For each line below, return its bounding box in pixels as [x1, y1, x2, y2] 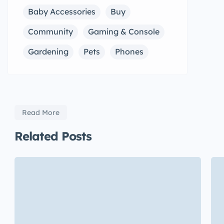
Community [28, 26, 73, 36]
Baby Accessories [28, 6, 95, 16]
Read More [22, 108, 59, 117]
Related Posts [14, 128, 91, 143]
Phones [115, 46, 143, 56]
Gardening [28, 46, 68, 56]
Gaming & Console [88, 26, 159, 36]
